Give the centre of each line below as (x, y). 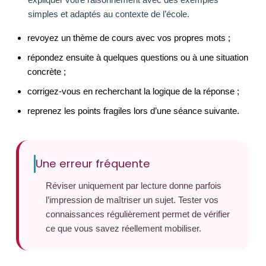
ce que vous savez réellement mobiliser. (123, 228)
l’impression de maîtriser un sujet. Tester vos (132, 200)
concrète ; (47, 72)
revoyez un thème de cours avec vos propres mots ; (129, 38)
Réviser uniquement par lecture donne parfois (134, 186)
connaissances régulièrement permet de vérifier (138, 214)
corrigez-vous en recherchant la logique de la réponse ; (134, 91)
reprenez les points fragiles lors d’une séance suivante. (134, 111)
